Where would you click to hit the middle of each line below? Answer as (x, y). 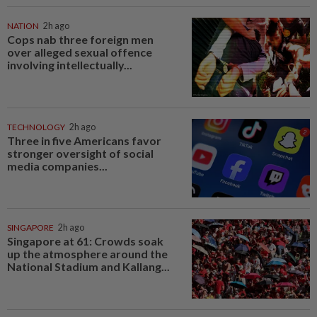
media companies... (57, 166)
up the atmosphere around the (87, 254)
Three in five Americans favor (84, 140)
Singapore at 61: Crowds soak (85, 241)
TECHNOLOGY (36, 127)
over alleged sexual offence (80, 52)
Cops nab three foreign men (80, 39)
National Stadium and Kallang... (88, 267)
